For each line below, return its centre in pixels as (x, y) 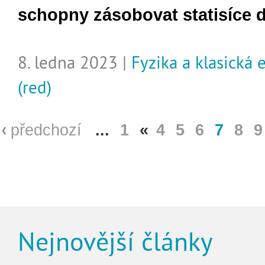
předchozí (46, 130)
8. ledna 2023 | (75, 62)
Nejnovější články (115, 241)
